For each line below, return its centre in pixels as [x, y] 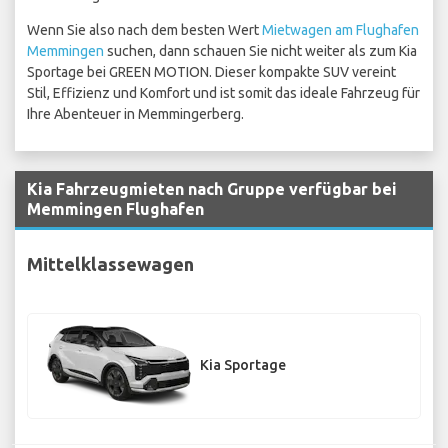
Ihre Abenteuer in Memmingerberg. [135, 114]
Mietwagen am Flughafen [340, 30]
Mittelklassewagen [110, 263]
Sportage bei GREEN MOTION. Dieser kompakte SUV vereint [211, 72]
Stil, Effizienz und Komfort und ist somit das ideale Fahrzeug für [223, 93]
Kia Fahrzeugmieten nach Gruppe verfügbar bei [212, 189]
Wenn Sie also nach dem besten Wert [144, 30]
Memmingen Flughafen [115, 209]
